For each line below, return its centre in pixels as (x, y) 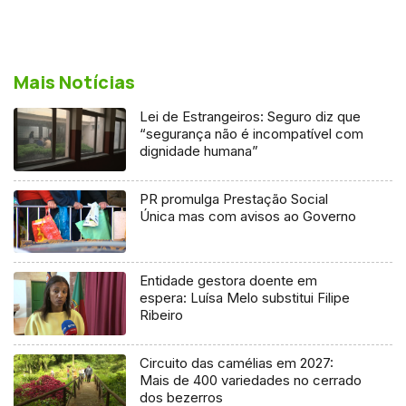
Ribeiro (162, 315)
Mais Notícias (74, 82)
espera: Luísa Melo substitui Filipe (245, 298)
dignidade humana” (199, 150)
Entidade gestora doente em (229, 281)
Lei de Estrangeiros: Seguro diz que (251, 116)
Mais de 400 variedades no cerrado (251, 381)
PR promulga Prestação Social (234, 198)
